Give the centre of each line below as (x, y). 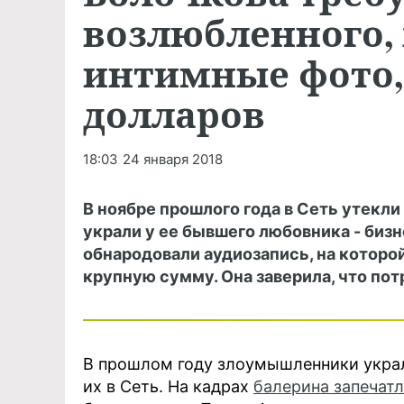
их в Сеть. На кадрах (168, 386)
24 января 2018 (173, 159)
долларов (174, 114)
